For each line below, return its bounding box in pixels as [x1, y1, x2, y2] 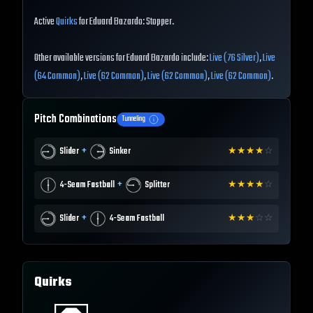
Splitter [145, 178, 170, 193]
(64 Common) [34, 68, 80, 85]
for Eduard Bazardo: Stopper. [78, 14, 174, 31]
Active [34, 14, 56, 31]
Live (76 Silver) [210, 50, 259, 67]
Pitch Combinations [34, 110, 117, 129]
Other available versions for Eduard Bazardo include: [34, 50, 210, 67]
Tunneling [122, 113, 145, 126]
